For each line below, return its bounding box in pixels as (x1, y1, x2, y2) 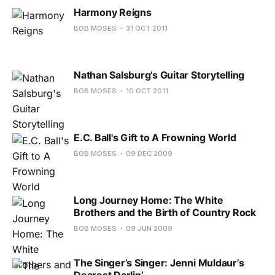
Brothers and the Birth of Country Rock (74, 206, 256, 219)
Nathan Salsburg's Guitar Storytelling (74, 68, 245, 81)
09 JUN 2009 (126, 223, 172, 233)
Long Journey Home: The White (74, 193, 223, 206)
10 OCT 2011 (126, 86, 168, 95)
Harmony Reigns (74, 6, 152, 18)
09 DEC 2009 (126, 149, 172, 158)
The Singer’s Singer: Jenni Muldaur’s (74, 256, 244, 269)
